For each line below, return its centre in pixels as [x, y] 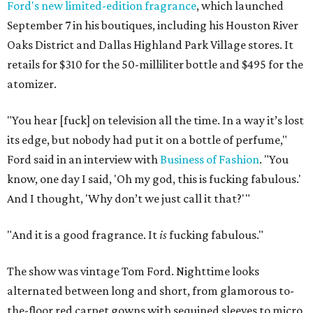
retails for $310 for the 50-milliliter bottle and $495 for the [155, 65]
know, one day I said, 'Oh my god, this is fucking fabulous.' [154, 179]
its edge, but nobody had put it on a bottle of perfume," [147, 140]
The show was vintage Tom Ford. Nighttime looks [133, 271]
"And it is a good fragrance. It [83, 235]
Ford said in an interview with [83, 160]
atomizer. [32, 84]
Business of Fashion [210, 160]
